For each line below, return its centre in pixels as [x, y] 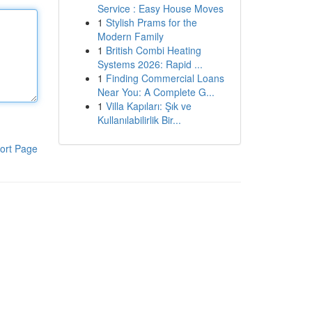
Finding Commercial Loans [165, 78]
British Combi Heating [153, 50]
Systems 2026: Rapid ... [150, 64]
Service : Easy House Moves [160, 8]
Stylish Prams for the [151, 22]
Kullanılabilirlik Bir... [139, 120]
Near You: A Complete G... [156, 92]
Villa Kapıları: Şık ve [148, 106]
